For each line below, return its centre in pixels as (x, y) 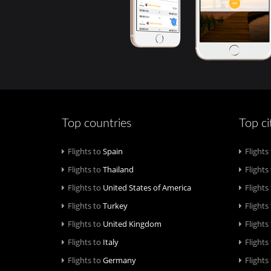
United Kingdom (131, 224)
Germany (119, 260)
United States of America (146, 188)
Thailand (117, 169)
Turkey (114, 206)
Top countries (97, 123)
